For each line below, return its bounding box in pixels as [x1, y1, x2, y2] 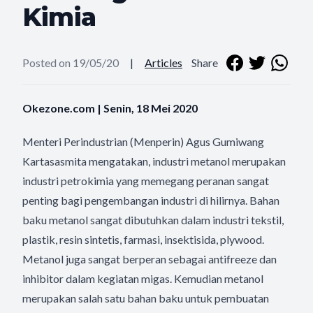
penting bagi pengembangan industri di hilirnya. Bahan [22, 194, 279, 207]
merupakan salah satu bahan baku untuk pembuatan [22, 291, 269, 305]
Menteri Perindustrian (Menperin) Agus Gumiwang [22, 135, 264, 148]
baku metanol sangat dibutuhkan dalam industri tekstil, [22, 213, 284, 226]
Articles [145, 56, 182, 69]
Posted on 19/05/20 [22, 56, 119, 69]
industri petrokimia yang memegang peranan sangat [22, 174, 269, 187]
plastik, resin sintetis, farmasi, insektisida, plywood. [22, 233, 264, 246]
